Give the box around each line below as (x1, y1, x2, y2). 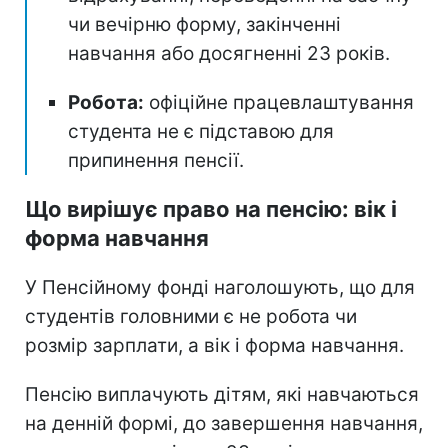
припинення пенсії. (68, 148, 244, 172)
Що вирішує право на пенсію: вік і (25, 195, 397, 222)
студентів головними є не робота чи (25, 304, 357, 328)
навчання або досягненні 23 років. (68, 41, 390, 65)
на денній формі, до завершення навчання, (25, 411, 423, 435)
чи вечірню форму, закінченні (68, 12, 341, 36)
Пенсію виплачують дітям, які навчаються (25, 382, 419, 406)
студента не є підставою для (68, 119, 334, 143)
